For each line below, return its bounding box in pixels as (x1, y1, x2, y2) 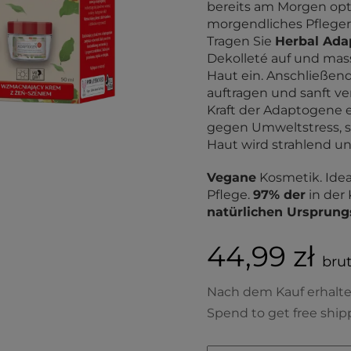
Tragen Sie (207, 34, 275, 49)
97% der (253, 187, 306, 202)
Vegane (207, 170, 256, 185)
